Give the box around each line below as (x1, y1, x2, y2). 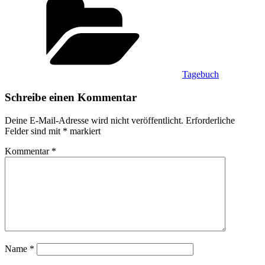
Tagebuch (182, 69, 219, 80)
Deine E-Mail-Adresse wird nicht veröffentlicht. (5, 115, 183, 125)
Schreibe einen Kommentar (5, 91, 137, 104)
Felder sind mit (5, 125, 63, 136)
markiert (67, 125, 101, 136)
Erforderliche (186, 115, 235, 125)
